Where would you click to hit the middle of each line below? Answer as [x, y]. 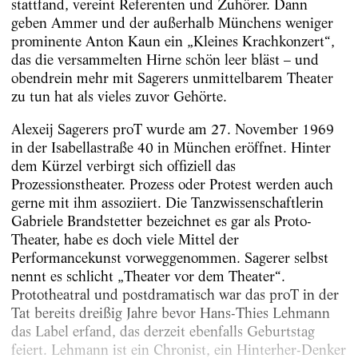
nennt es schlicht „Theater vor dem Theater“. [148, 276]
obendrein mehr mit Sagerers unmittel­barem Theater [172, 78]
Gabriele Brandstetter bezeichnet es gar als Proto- [161, 221]
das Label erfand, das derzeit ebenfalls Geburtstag [163, 332]
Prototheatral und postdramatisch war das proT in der [175, 295]
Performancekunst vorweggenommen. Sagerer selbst [169, 258]
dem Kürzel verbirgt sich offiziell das [123, 166]
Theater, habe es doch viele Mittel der [125, 240]
